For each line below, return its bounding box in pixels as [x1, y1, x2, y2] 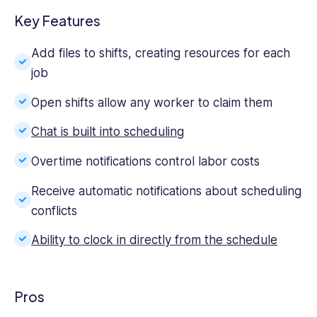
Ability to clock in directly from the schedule [31, 233, 277, 248]
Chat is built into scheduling [31, 125, 184, 139]
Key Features [14, 11, 100, 29]
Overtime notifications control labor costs [31, 154, 260, 168]
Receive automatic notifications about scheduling [31, 183, 301, 198]
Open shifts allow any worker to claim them [31, 95, 272, 110]
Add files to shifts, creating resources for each [31, 46, 290, 61]
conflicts [31, 203, 77, 218]
